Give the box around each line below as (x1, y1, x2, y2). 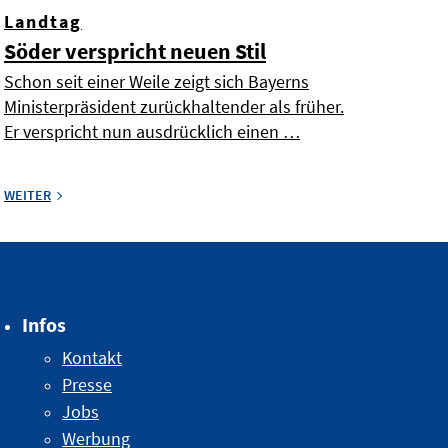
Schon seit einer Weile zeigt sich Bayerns (4, 70, 309, 94)
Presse (62, 373, 112, 397)
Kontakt (62, 346, 122, 370)
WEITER (4, 186, 51, 205)
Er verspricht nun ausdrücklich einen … (4, 120, 300, 144)
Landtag (4, 10, 82, 34)
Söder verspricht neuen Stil (4, 37, 266, 66)
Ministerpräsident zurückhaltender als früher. (4, 95, 344, 119)
